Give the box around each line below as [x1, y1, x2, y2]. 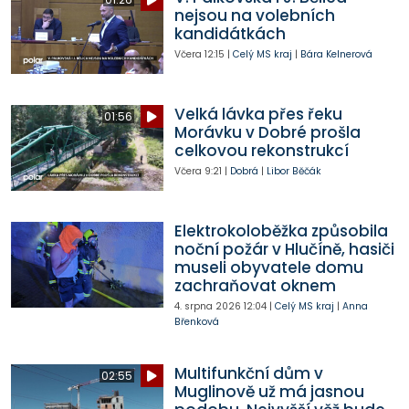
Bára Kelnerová [299, 47, 372, 62]
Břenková [173, 315, 219, 330]
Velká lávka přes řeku [173, 103, 342, 126]
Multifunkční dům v [173, 362, 323, 385]
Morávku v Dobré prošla [173, 121, 361, 144]
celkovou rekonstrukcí [173, 140, 349, 163]
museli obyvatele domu [173, 257, 363, 279]
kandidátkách [173, 23, 286, 46]
